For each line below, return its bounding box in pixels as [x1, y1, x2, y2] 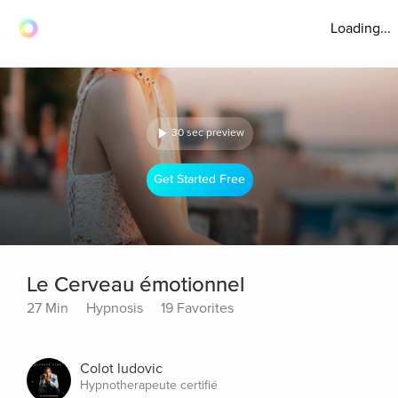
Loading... [330, 20, 391, 37]
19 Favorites [161, 299, 234, 317]
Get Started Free [154, 171, 246, 187]
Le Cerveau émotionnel [27, 272, 244, 298]
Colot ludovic [80, 360, 163, 378]
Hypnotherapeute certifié [80, 378, 218, 393]
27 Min [27, 299, 68, 317]
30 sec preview [171, 126, 244, 139]
